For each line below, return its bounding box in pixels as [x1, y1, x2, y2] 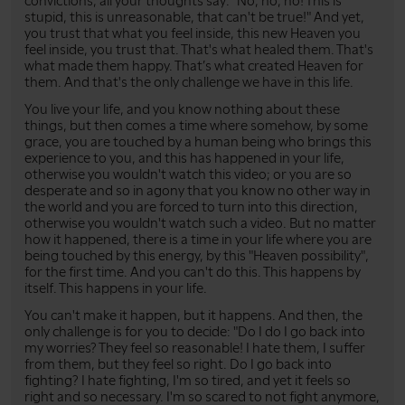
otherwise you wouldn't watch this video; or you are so [24, 165, 352, 183]
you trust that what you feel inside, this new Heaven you [24, 24, 361, 42]
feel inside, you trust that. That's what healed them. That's [24, 41, 373, 58]
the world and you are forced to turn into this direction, [24, 198, 358, 215]
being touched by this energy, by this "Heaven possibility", [24, 247, 369, 264]
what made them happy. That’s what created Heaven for [24, 57, 363, 74]
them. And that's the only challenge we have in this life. [24, 73, 353, 90]
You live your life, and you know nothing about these [24, 100, 340, 118]
